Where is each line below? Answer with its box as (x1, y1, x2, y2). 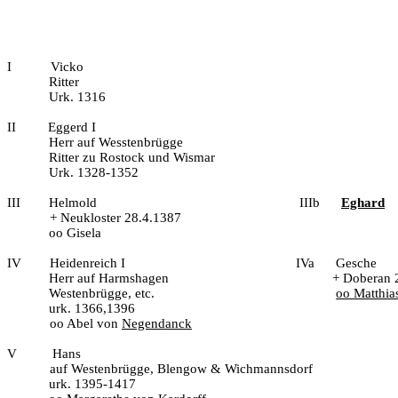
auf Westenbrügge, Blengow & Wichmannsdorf (50, 362, 313, 376)
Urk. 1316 (49, 90, 107, 104)
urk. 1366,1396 (49, 301, 136, 315)
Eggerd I (48, 120, 96, 134)
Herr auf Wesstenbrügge (49, 135, 184, 149)
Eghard (341, 195, 385, 210)
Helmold (49, 195, 97, 210)
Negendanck (122, 316, 192, 330)
